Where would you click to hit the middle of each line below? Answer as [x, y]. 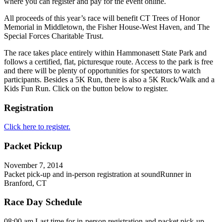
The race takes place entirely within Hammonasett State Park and [105, 53]
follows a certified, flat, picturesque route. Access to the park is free [109, 61]
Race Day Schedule [43, 202]
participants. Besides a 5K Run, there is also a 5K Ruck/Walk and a [109, 79]
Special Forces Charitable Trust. [54, 36]
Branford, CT [25, 183]
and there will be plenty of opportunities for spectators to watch [102, 70]
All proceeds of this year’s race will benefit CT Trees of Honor [102, 18]
